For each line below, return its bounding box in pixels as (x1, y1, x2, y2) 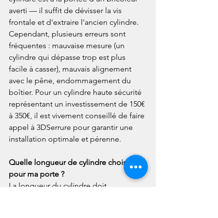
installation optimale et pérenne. (9, 134, 121, 144)
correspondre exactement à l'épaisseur (9, 192, 145, 202)
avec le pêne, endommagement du (9, 75, 133, 85)
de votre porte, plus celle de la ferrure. (9, 204, 143, 214)
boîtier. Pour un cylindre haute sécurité (9, 87, 144, 97)
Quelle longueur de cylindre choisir (9, 157, 133, 167)
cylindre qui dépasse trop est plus (9, 52, 127, 62)
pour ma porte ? (9, 169, 64, 179)
